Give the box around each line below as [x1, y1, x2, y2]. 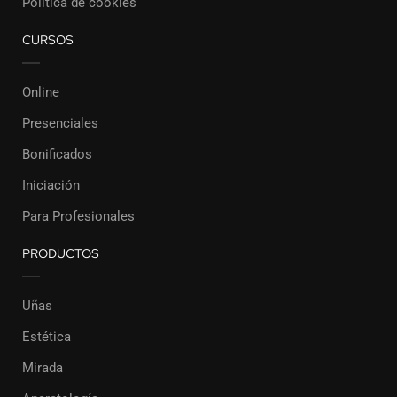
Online [22, 84, 59, 100]
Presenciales [22, 115, 98, 131]
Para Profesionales [22, 208, 135, 224]
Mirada [22, 360, 63, 376]
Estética [22, 329, 71, 345]
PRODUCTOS [22, 245, 99, 261]
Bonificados [22, 146, 92, 162]
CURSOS [22, 32, 74, 48]
